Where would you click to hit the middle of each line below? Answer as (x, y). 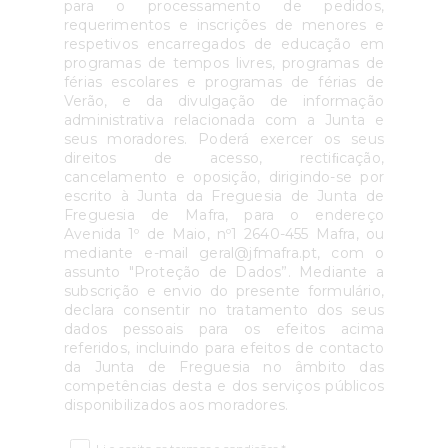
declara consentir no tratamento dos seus (224, 310)
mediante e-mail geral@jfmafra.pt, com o (224, 253)
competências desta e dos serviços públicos (224, 386)
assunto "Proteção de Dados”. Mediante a (224, 272)
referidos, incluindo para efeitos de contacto (224, 348)
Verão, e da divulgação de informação (224, 101)
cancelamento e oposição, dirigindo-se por (224, 177)
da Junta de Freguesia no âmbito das (224, 367)
